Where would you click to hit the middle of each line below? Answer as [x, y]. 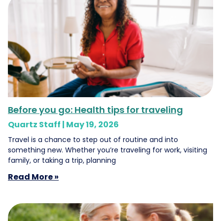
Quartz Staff [35, 124]
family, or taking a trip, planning [62, 160]
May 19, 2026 [92, 124]
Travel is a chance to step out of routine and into [93, 139]
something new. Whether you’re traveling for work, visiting [108, 150]
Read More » [33, 177]
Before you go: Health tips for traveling [95, 110]
